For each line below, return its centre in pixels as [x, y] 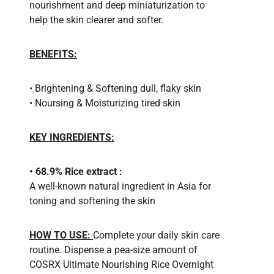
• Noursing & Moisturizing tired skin [105, 103]
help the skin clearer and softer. [96, 20]
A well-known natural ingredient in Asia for [120, 186]
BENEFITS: [53, 54]
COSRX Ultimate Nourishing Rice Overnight [121, 264]
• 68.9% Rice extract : [76, 171]
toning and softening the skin [92, 201]
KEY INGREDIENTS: [72, 137]
